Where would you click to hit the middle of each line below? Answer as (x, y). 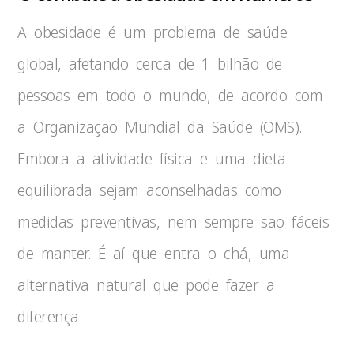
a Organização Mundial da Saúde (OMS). (160, 127)
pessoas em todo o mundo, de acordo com (170, 95)
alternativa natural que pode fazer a (146, 285)
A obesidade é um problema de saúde (153, 32)
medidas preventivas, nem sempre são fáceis (173, 222)
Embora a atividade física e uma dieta (152, 158)
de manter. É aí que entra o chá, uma (154, 253)
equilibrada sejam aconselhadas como (149, 190)
